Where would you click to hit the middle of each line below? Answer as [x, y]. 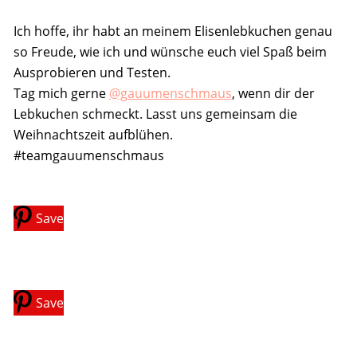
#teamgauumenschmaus [88, 155]
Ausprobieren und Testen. [92, 72]
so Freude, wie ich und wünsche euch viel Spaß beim [170, 51]
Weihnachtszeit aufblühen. [93, 134]
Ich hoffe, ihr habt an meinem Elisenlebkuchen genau [173, 31]
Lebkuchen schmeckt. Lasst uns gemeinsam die [155, 114]
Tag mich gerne [61, 93]
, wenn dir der [273, 93]
